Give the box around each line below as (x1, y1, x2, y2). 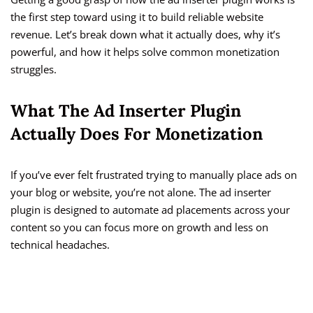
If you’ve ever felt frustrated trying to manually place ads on (10, 168, 297, 182)
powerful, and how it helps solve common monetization (10, 45, 279, 59)
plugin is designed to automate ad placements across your (10, 203, 290, 217)
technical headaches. (10, 238, 110, 252)
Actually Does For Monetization (10, 123, 263, 145)
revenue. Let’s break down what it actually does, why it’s (10, 27, 280, 42)
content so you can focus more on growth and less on (10, 220, 268, 235)
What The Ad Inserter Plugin (10, 100, 241, 122)
